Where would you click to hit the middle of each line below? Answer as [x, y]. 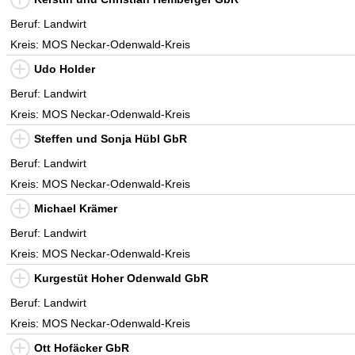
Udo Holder [65, 69]
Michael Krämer [76, 208]
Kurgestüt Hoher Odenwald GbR [121, 278]
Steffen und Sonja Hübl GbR [111, 139]
